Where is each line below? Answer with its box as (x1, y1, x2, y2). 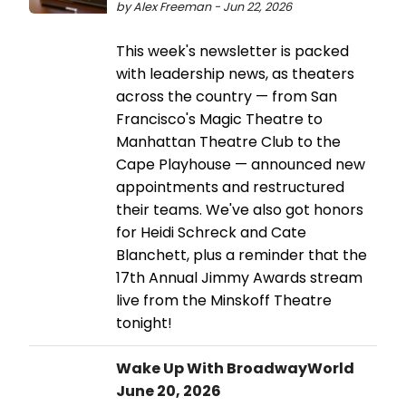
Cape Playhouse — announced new (116, 153, 365, 175)
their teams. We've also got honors (116, 198, 363, 220)
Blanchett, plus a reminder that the (116, 244, 367, 266)
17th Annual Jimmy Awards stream (116, 266, 362, 288)
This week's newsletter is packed (116, 40, 349, 62)
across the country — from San (116, 85, 337, 107)
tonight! (116, 312, 172, 333)
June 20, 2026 (116, 380, 221, 401)
